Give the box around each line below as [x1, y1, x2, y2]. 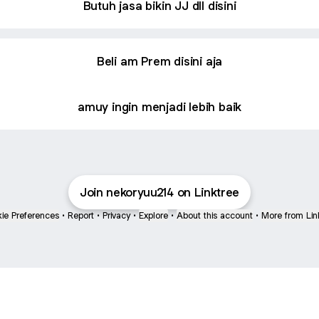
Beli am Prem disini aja [96, 53, 223, 69]
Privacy [103, 209, 130, 221]
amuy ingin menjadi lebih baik [77, 98, 242, 115]
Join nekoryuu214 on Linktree [79, 184, 240, 200]
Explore [139, 209, 168, 221]
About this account [177, 209, 253, 221]
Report [68, 209, 94, 221]
